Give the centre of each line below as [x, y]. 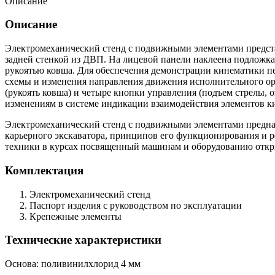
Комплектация [44, 170]
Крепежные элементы [76, 216]
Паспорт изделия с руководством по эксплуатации [136, 205]
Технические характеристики [83, 240]
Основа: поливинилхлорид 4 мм [73, 264]
